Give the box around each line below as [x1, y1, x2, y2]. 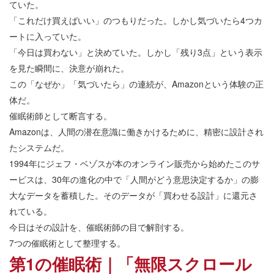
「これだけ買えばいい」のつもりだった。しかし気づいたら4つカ [9, 14, 262, 27]
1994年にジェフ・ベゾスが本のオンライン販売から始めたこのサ [9, 157, 260, 170]
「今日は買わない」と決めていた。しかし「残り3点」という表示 [9, 46, 262, 59]
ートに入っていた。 [9, 30, 86, 43]
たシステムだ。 [9, 141, 69, 154]
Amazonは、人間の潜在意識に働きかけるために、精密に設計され [9, 125, 264, 138]
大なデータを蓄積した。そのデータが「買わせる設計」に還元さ [9, 189, 257, 202]
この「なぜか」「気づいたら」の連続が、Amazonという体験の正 [9, 78, 264, 91]
